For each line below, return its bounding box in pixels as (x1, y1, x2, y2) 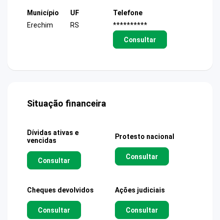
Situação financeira (27, 98, 106, 109)
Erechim (27, 21, 53, 29)
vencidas (27, 137, 56, 144)
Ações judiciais (115, 186, 165, 194)
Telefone (113, 8, 142, 17)
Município (27, 8, 59, 17)
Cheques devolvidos (27, 186, 94, 194)
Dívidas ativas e (27, 129, 79, 137)
